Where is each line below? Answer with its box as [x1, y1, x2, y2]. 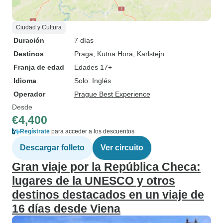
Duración [13, 36, 44, 44]
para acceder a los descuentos [50, 128, 134, 135]
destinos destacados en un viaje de [12, 188, 204, 201]
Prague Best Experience [74, 90, 150, 98]
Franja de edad [13, 63, 64, 71]
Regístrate [20, 128, 50, 135]
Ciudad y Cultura [16, 24, 62, 31]
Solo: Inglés [74, 77, 111, 85]
